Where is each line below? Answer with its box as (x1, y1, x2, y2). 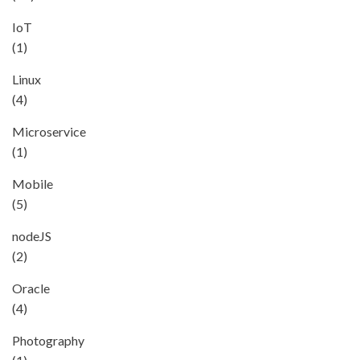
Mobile (12, 176, 53, 191)
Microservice (12, 124, 86, 139)
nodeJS (12, 228, 51, 243)
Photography (12, 333, 84, 348)
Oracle (12, 280, 50, 296)
